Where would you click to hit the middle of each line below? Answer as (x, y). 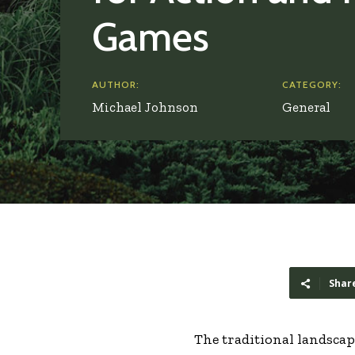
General (306, 107)
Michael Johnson (145, 107)
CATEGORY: (312, 85)
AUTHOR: (116, 85)
